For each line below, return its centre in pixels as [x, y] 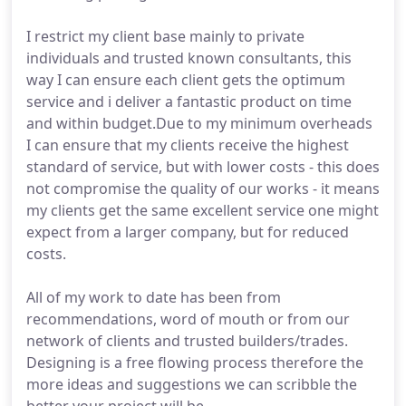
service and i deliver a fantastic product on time [189, 101]
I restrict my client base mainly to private [165, 36]
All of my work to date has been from [154, 297]
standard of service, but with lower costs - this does [203, 167]
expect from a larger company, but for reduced [188, 232]
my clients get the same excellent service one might [203, 210]
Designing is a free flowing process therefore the [195, 362]
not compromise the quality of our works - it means [203, 188]
